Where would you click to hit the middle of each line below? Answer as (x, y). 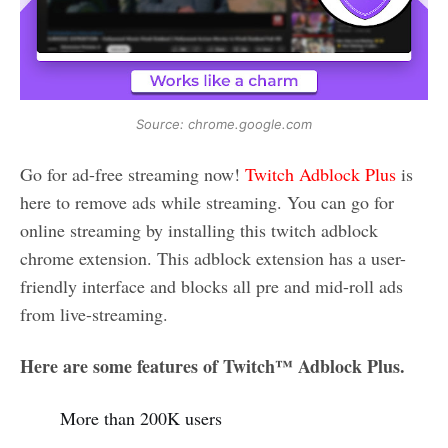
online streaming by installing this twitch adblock (199, 229)
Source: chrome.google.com (224, 123)
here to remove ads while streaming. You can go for (207, 201)
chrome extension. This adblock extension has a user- (213, 257)
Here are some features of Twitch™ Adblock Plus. (212, 365)
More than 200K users (140, 417)
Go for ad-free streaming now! (132, 173)
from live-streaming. (94, 313)
